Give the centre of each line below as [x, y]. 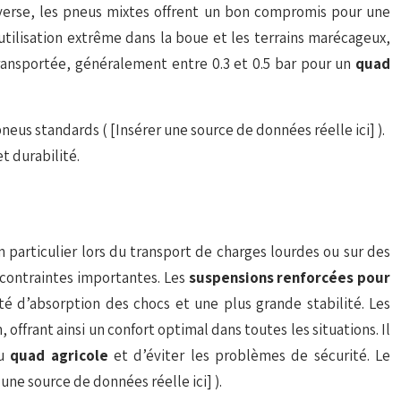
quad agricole [62, 355]
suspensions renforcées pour [289, 277]
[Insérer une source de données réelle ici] [244, 130]
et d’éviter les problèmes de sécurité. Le [252, 355]
